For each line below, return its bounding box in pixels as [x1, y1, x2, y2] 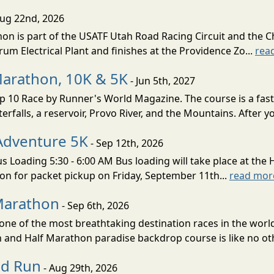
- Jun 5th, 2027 [128, 73, 195, 87]
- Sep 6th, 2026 [59, 198, 129, 212]
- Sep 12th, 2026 [88, 136, 163, 150]
